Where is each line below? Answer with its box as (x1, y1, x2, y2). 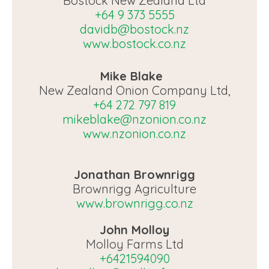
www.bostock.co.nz (83, 36, 186, 51)
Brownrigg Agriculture (73, 181, 196, 196)
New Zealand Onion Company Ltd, (38, 83, 231, 98)
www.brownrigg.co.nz (76, 196, 193, 211)
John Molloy (100, 222, 169, 237)
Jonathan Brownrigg (74, 167, 195, 182)
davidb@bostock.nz (80, 22, 189, 37)
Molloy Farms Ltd (85, 237, 184, 252)
